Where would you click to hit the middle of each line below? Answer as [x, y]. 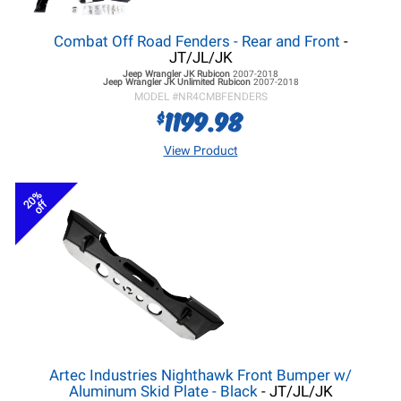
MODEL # [156, 97]
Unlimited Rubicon [213, 82]
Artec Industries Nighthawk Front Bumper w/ [200, 375]
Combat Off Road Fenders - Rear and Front [198, 41]
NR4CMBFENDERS [222, 97]
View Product [200, 150]
